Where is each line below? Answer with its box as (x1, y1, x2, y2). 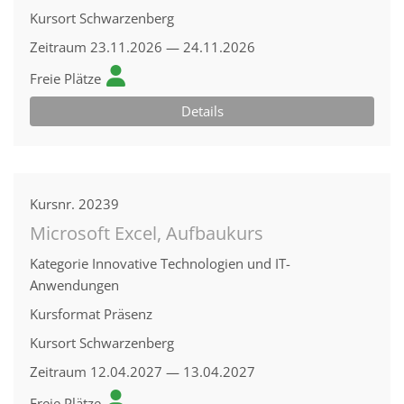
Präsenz (104, 305, 152, 323)
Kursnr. (30, 195, 75, 213)
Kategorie (30, 254, 88, 272)
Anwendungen (30, 276, 119, 294)
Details (180, 102, 224, 120)
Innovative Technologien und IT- (92, 254, 290, 272)
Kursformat (30, 305, 100, 323)
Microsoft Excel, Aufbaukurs (30, 221, 263, 245)
